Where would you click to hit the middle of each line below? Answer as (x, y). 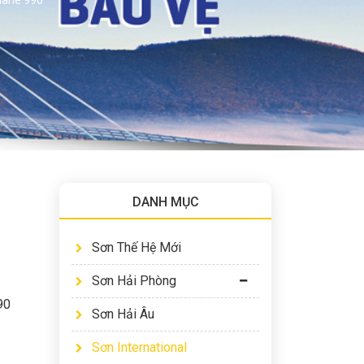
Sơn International (139, 347)
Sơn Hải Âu (123, 314)
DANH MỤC (165, 202)
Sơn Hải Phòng (134, 281)
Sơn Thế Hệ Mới (136, 247)
